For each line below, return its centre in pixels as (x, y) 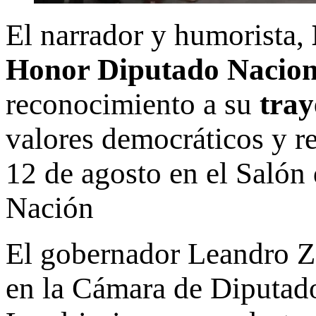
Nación (50, 207)
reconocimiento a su (133, 104)
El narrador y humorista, (159, 35)
